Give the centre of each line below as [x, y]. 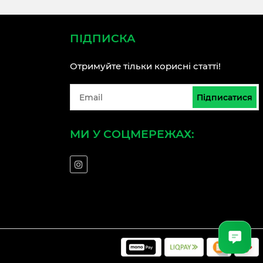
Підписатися [225, 97]
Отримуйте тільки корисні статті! [145, 66]
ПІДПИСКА [103, 38]
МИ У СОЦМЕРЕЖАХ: [132, 134]
